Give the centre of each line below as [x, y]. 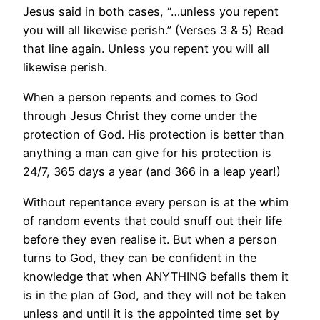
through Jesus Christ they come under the [140, 116]
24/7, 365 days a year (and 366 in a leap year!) [152, 172]
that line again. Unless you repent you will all [146, 49]
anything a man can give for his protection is [147, 153]
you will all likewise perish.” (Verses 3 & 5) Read [153, 30]
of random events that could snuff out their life [152, 220]
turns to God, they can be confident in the [140, 257]
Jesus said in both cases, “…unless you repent [151, 12]
